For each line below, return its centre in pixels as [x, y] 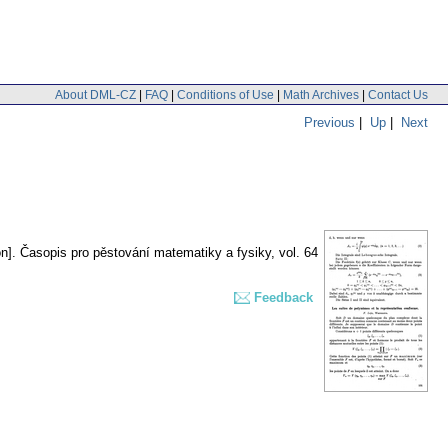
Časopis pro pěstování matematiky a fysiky [145, 253]
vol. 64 [298, 253]
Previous [329, 122]
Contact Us [398, 94]
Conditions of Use [225, 94]
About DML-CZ [95, 94]
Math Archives [321, 94]
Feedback [283, 298]
